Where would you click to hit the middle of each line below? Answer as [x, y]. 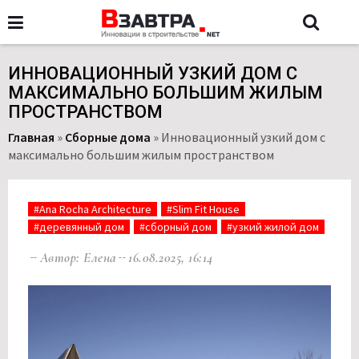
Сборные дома [108, 137]
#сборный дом [175, 227]
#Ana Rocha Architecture [93, 209]
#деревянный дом [79, 227]
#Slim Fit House [203, 209]
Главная [31, 137]
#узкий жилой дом [273, 227]
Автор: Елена [78, 258]
